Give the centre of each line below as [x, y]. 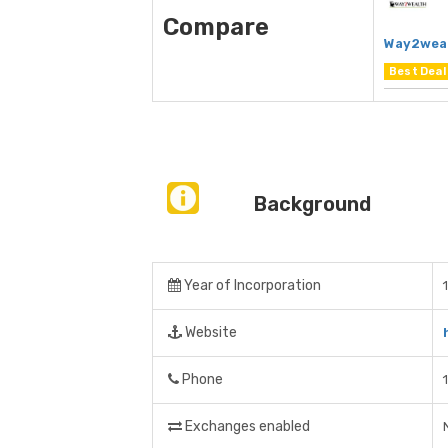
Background [312, 204]
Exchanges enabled [246, 427]
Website [209, 333]
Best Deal [417, 72]
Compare [216, 27]
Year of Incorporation [251, 286]
